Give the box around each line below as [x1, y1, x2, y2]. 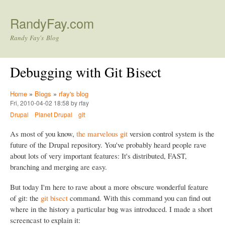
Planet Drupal [34, 110, 72, 119]
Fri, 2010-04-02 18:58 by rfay [10, 98, 89, 107]
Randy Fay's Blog [10, 33, 59, 42]
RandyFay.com [10, 14, 94, 32]
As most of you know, [10, 128, 76, 139]
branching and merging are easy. [10, 161, 107, 172]
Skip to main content [80, 1, 141, 11]
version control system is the [128, 128, 214, 139]
